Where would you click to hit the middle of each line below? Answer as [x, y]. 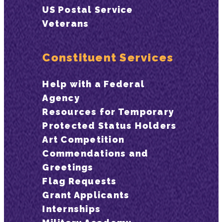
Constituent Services [108, 57]
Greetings [68, 167]
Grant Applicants [86, 195]
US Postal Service [88, 9]
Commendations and [95, 153]
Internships [72, 209]
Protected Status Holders [110, 126]
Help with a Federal [94, 84]
